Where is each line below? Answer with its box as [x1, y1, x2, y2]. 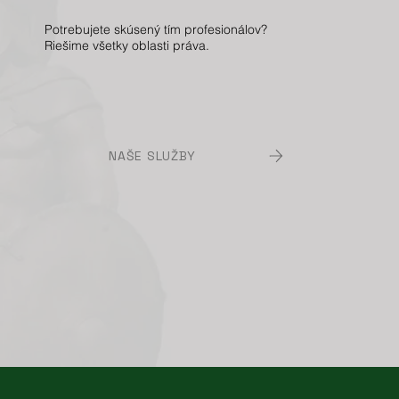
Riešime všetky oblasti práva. [45, 38, 210, 53]
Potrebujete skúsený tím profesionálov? [45, 22, 268, 37]
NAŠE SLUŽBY [109, 148, 197, 165]
